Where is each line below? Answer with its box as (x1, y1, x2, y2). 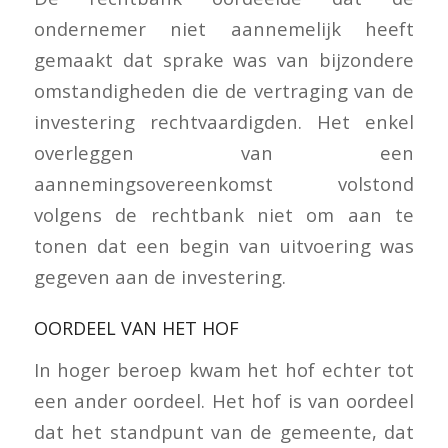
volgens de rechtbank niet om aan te (33, 202, 415, 228)
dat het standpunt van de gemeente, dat (33, 418, 415, 444)
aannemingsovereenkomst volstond (33, 171, 415, 197)
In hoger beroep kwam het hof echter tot (33, 356, 415, 382)
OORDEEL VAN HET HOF (33, 316, 239, 341)
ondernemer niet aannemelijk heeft (33, 16, 415, 42)
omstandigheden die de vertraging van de (33, 78, 415, 104)
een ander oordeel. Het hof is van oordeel (33, 387, 415, 413)
